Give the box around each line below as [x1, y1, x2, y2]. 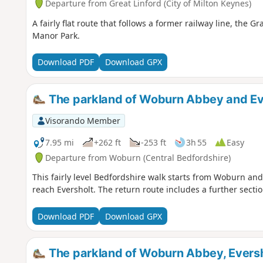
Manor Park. [32, 29, 80, 41]
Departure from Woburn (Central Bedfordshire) [45, 151, 231, 163]
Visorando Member [45, 114, 120, 126]
